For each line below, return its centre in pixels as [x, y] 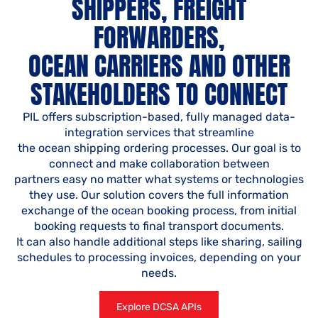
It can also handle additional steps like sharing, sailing [159, 242]
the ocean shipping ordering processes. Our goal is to [159, 148]
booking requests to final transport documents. [159, 226]
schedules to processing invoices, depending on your [159, 258]
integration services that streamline [159, 133]
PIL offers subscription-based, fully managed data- [159, 117]
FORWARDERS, [159, 38]
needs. [159, 273]
